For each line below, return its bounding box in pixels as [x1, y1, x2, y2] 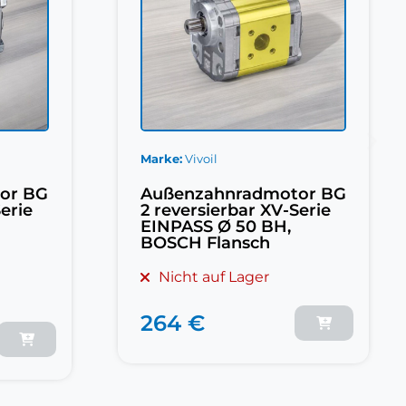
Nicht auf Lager [158, 268, 269, 286]
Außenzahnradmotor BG [140, 184, 346, 205]
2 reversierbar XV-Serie [140, 200, 331, 221]
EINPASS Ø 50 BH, [140, 217, 291, 237]
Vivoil [184, 151, 217, 167]
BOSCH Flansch [140, 233, 270, 254]
